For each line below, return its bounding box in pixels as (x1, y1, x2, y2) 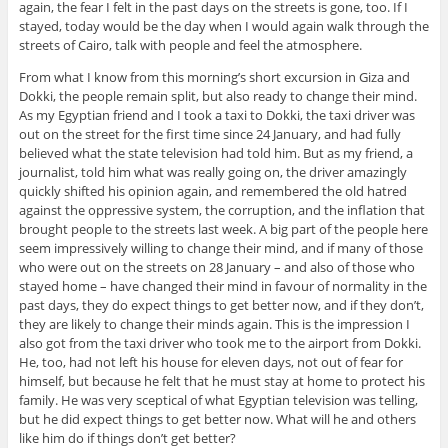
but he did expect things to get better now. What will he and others (18, 410, 416, 429)
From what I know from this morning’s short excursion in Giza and (18, 68, 410, 87)
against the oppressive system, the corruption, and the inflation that (18, 201, 425, 220)
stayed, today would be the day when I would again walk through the (18, 17, 429, 36)
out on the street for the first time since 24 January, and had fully (18, 125, 401, 144)
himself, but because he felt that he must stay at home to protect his (18, 372, 425, 391)
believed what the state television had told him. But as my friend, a (18, 144, 413, 163)
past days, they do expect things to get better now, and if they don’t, (18, 296, 424, 315)
